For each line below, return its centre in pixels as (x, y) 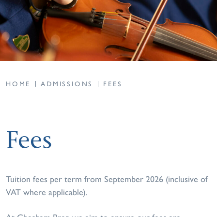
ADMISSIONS (67, 84)
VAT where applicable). (47, 192)
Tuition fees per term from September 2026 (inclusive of (107, 179)
